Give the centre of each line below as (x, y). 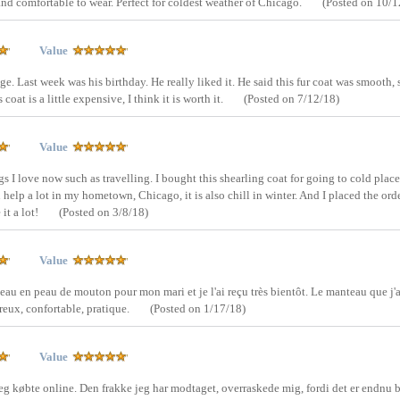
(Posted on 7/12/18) (292, 99)
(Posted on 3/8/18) (104, 212)
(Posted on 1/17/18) (198, 309)
